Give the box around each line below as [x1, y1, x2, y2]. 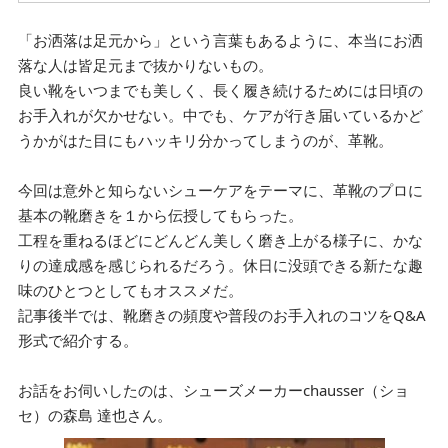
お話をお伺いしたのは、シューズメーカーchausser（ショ [18, 380, 409, 400]
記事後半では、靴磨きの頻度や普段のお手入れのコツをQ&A [18, 305, 426, 325]
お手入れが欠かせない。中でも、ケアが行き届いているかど [18, 105, 423, 125]
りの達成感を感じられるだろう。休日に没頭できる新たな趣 [18, 255, 423, 275]
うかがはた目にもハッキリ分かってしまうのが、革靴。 [18, 130, 393, 150]
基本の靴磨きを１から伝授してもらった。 [18, 205, 303, 225]
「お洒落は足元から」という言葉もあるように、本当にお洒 [18, 30, 423, 50]
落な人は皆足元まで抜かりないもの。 [18, 55, 273, 75]
